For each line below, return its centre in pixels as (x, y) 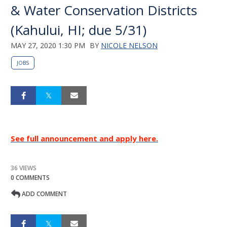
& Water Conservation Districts (104, 10)
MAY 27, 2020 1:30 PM (48, 45)
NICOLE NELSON (129, 45)
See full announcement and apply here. (84, 138)
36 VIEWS (24, 168)
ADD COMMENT (44, 194)
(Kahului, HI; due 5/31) (79, 30)
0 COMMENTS (30, 178)
